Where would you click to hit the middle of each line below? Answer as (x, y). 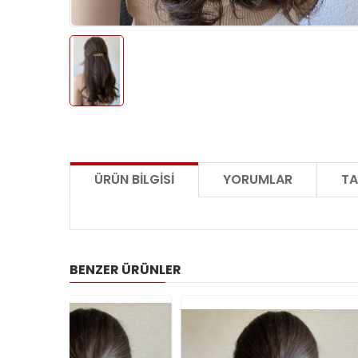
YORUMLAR (258, 179)
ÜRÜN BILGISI (134, 179)
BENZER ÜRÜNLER (125, 269)
